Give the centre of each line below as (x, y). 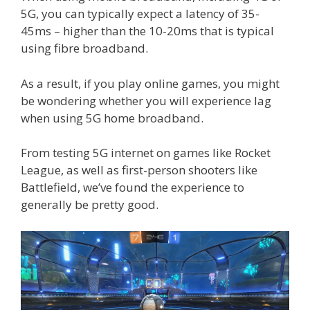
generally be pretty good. (90, 205)
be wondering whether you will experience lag (146, 100)
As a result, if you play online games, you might (150, 83)
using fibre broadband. (84, 48)
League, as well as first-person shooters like (139, 170)
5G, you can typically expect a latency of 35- (140, 14)
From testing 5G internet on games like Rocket (146, 153)
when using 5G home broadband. (112, 118)
